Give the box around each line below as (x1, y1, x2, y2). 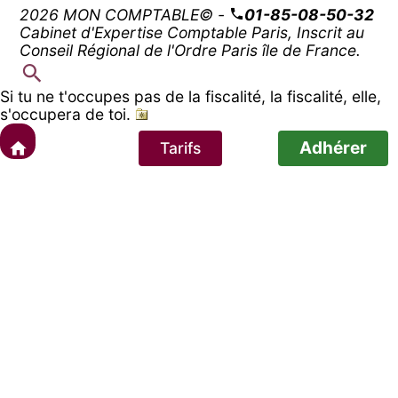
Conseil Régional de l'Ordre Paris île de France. (20, 40, 362, 60)
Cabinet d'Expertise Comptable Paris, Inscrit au (20, 22, 365, 42)
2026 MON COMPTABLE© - (20, 4, 230, 24)
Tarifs (160, 138, 202, 157)
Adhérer (298, 137, 367, 158)
